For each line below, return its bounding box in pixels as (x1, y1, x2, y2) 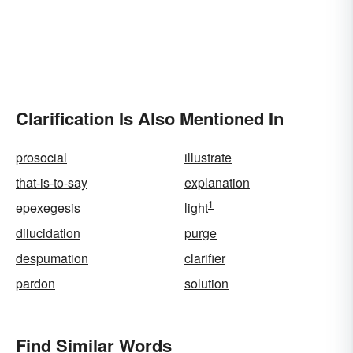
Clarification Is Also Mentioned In (16, 106, 284, 132)
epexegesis (16, 199, 80, 217)
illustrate (184, 148, 232, 167)
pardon (16, 274, 55, 293)
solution (184, 274, 229, 293)
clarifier (184, 249, 225, 268)
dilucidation (16, 224, 80, 243)
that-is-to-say (16, 173, 87, 192)
